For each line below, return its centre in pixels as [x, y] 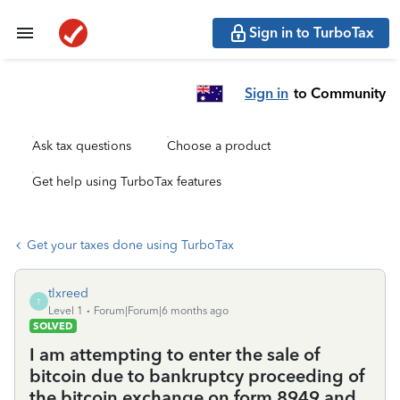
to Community [340, 93]
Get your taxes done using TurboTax [130, 245]
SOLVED [53, 326]
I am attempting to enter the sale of [175, 354]
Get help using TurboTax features [127, 182]
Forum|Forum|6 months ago [161, 311]
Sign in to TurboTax [312, 33]
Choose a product [219, 146]
